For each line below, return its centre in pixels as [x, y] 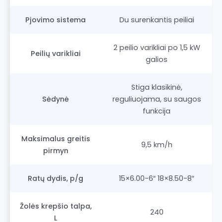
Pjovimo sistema [55, 20]
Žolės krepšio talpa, [55, 206]
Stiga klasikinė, [157, 87]
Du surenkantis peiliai [157, 20]
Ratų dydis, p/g [55, 178]
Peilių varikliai [55, 53]
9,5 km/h [157, 144]
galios [157, 59]
